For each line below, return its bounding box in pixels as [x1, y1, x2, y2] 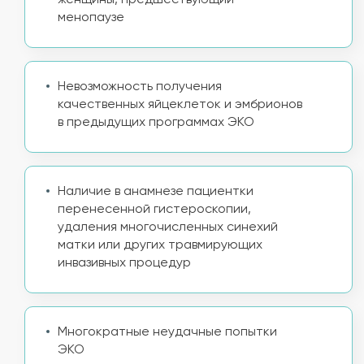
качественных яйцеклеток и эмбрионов [58, 98, 302, 111]
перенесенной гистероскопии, [58, 203, 251, 216]
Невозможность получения [58, 80, 222, 93]
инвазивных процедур [58, 257, 191, 270]
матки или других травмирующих [58, 239, 262, 252]
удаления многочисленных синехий [58, 221, 278, 234]
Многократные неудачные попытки [58, 326, 277, 339]
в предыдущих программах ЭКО [58, 116, 254, 129]
